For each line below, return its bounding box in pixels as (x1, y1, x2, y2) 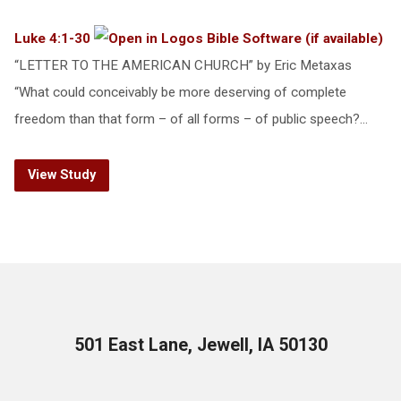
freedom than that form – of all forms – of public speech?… (13, 111, 368, 127)
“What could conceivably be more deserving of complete (13, 84, 346, 100)
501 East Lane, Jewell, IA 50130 (73, 335, 328, 355)
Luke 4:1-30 (13, 30, 90, 47)
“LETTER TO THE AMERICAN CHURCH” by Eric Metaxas (13, 57, 352, 73)
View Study (27, 167, 96, 183)
